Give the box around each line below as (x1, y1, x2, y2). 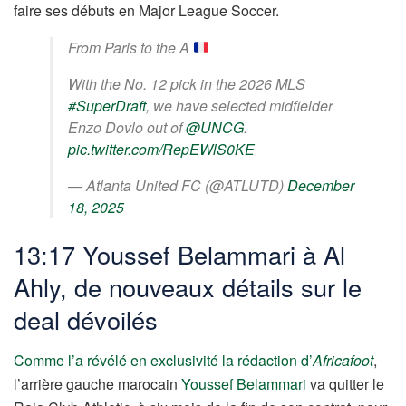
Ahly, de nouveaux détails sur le (14, 269, 362, 305)
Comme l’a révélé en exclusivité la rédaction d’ (14, 350, 313, 372)
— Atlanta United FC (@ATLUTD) (68, 174, 287, 196)
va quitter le (306, 373, 384, 395)
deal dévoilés (14, 302, 158, 338)
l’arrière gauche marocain (14, 373, 181, 395)
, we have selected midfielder (146, 94, 333, 116)
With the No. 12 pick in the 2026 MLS (68, 72, 305, 94)
